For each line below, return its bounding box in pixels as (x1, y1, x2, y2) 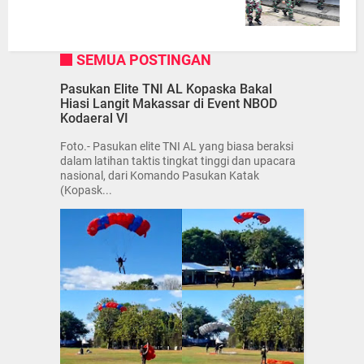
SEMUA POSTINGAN (76, 51, 211, 69)
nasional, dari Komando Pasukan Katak (60, 169, 259, 182)
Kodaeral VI (60, 110, 128, 126)
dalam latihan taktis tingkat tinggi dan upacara (60, 154, 296, 167)
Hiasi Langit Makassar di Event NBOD (60, 95, 277, 111)
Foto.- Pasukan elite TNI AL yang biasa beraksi (60, 140, 293, 153)
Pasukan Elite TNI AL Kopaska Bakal (60, 80, 272, 97)
